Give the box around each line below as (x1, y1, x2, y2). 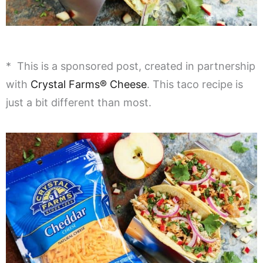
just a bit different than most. (6, 96, 151, 109)
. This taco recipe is (147, 78, 243, 91)
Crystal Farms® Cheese (31, 78, 147, 91)
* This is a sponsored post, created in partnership (6, 60, 255, 73)
